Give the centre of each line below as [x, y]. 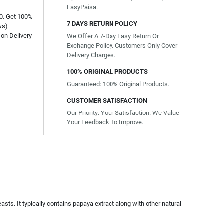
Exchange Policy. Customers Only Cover [122, 46]
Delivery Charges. [91, 55]
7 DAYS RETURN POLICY [102, 24]
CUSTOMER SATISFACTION [107, 100]
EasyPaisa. [82, 7]
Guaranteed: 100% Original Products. [118, 84]
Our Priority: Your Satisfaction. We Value [123, 113]
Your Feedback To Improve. [105, 122]
